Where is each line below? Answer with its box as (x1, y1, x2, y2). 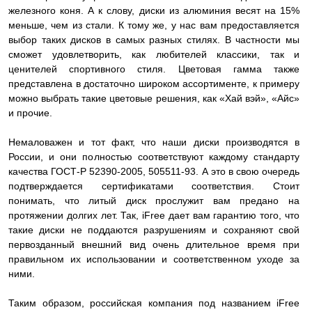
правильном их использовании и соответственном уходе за (8, 253, 299, 265)
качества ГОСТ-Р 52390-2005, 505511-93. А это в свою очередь (8, 166, 299, 177)
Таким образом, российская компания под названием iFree (8, 297, 299, 309)
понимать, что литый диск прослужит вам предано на (8, 195, 299, 206)
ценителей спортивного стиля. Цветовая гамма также (8, 63, 299, 75)
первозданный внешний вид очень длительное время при (8, 239, 299, 250)
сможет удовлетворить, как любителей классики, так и (8, 49, 299, 60)
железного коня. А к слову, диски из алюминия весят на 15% (8, 5, 299, 16)
